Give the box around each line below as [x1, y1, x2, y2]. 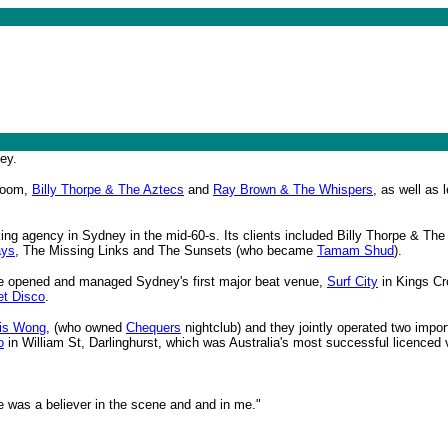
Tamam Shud [317, 243, 394, 258]
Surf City [327, 274, 378, 289]
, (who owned [46, 320, 126, 335]
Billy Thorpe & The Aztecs [32, 182, 184, 197]
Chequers [126, 320, 181, 335]
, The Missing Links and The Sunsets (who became [15, 243, 317, 258]
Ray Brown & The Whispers [213, 182, 373, 197]
